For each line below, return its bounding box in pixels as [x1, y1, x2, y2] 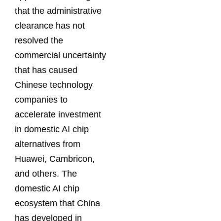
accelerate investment [15, 110, 101, 120]
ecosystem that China [15, 198, 100, 209]
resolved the [15, 36, 63, 46]
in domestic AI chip [15, 124, 89, 135]
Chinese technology [15, 80, 93, 90]
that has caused [15, 65, 77, 75]
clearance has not [15, 21, 85, 31]
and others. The [15, 169, 77, 179]
